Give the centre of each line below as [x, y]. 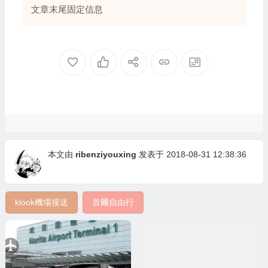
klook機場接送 [41, 202]
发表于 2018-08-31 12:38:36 [191, 155]
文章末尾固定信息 [67, 10]
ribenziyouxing [106, 155]
